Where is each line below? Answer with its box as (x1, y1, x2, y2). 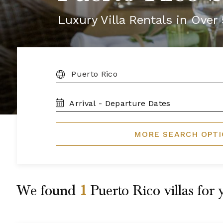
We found (16, 182, 80, 199)
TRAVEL (55, 93, 84, 102)
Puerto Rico (91, 182, 160, 199)
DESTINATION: (55, 69, 106, 77)
